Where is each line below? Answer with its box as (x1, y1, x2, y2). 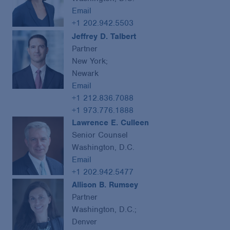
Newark (72, 68, 99, 79)
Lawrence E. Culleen (72, 117, 149, 128)
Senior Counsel (72, 129, 128, 140)
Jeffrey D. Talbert (72, 31, 136, 42)
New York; (72, 55, 108, 66)
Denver (72, 217, 97, 227)
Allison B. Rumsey (72, 180, 138, 190)
